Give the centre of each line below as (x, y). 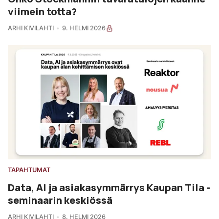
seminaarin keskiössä (60, 200)
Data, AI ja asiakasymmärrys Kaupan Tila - (109, 187)
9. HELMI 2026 (84, 28)
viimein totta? (42, 11)
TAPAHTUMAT (29, 170)
